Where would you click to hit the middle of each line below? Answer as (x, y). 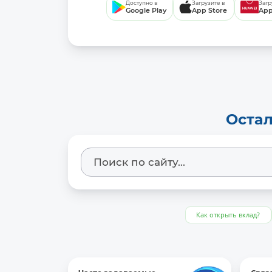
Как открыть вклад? (228, 215)
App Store (210, 11)
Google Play (146, 11)
